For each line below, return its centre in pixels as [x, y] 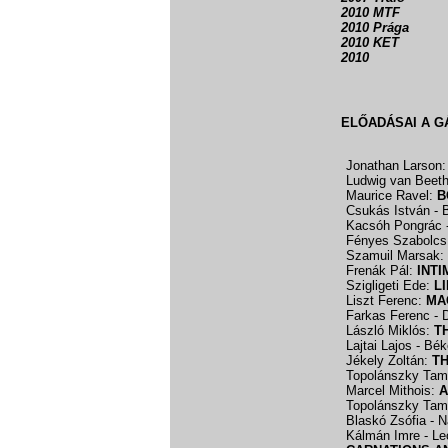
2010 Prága [375, 27]
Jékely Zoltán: [389, 360]
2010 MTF [370, 12]
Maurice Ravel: [391, 195]
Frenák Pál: [381, 270]
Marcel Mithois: [392, 390]
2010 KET [370, 42]
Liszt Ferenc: [386, 300]
